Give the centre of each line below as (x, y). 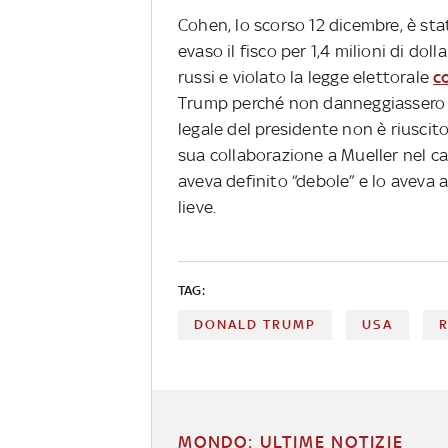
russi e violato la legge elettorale (306, 77)
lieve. (197, 207)
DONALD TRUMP (255, 324)
